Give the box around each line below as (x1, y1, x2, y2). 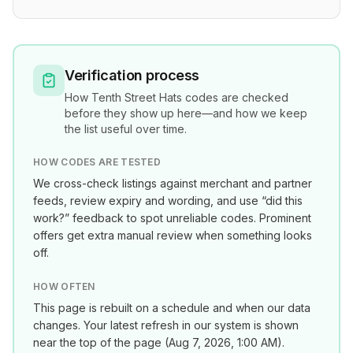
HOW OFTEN (33, 281, 95, 292)
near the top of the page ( (33, 336, 169, 349)
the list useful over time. (65, 122, 187, 136)
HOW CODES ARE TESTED (33, 156, 161, 168)
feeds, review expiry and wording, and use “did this (33, 194, 303, 207)
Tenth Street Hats (91, 91, 182, 104)
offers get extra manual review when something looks (33, 229, 312, 242)
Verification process (65, 67, 199, 84)
